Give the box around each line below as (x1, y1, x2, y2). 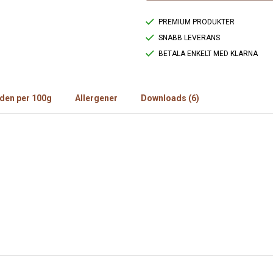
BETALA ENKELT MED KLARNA (158, 49, 258, 58)
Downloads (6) (141, 93, 199, 104)
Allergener (75, 93, 118, 104)
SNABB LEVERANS (158, 34, 220, 43)
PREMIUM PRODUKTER (158, 18, 235, 27)
